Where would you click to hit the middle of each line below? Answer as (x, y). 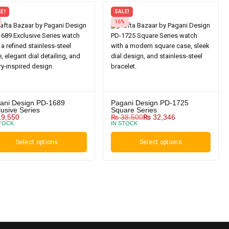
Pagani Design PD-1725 (150, 102)
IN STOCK (124, 123)
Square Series (134, 110)
